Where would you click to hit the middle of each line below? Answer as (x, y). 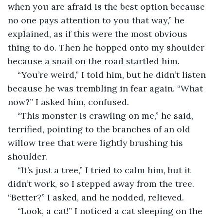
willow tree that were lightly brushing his (97, 143)
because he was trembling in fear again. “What (107, 88)
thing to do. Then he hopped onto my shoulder (107, 47)
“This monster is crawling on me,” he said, (107, 115)
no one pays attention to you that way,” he (97, 20)
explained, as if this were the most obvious (99, 34)
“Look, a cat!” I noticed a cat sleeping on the (111, 211)
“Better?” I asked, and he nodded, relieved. (96, 197)
